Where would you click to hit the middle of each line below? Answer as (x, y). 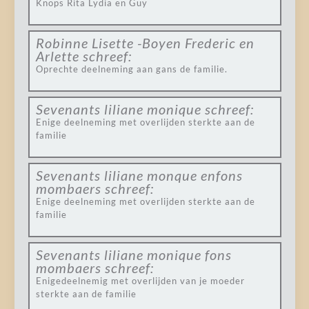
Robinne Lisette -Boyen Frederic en (145, 43)
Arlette (57, 56)
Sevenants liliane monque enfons (139, 175)
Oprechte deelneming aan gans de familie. (131, 69)
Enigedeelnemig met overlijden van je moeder (140, 281)
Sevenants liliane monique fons (133, 255)
